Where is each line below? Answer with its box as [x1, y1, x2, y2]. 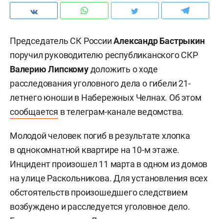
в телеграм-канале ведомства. [58, 107, 184, 117]
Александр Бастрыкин [113, 36, 205, 46]
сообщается [10, 107, 59, 117]
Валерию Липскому [10, 64, 88, 74]
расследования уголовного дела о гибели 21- [10, 78, 191, 88]
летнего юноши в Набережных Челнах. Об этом [10, 92, 201, 103]
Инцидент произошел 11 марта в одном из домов [10, 159, 208, 169]
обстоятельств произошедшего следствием [10, 187, 188, 197]
